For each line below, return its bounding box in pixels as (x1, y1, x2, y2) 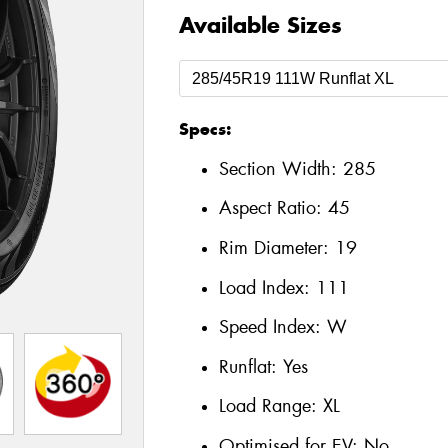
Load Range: (218, 394, 317, 419)
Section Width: (218, 156, 343, 181)
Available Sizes (178, 11, 342, 40)
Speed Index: (218, 315, 327, 340)
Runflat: (218, 354, 283, 379)
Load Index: (218, 275, 316, 300)
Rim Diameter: (218, 235, 335, 260)
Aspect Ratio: (218, 196, 328, 221)
